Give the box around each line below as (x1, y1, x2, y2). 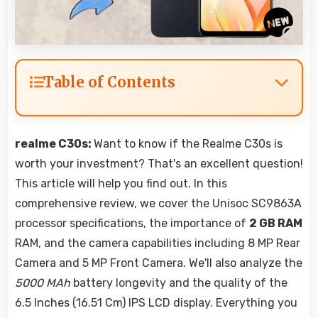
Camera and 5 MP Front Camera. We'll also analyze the (15, 256, 302, 270)
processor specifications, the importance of (15, 216, 249, 231)
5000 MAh (15, 276, 70, 290)
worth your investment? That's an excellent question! (15, 157, 303, 171)
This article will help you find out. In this (15, 177, 227, 191)
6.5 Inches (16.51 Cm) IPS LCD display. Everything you (15, 296, 297, 310)
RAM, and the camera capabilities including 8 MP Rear (15, 236, 300, 251)
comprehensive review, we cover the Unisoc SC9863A (15, 197, 302, 211)
